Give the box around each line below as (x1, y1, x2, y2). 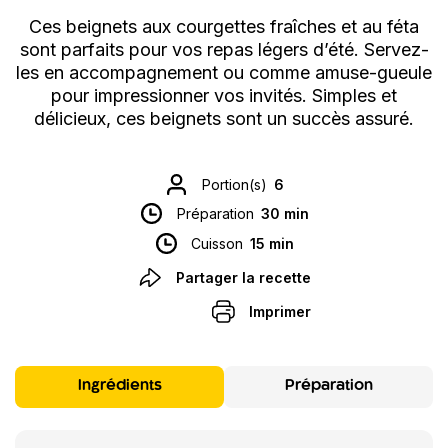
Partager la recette (175, 269, 311, 287)
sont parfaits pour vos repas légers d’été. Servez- (19, 39, 429, 61)
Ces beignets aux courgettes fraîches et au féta (29, 16, 419, 38)
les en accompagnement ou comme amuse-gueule (16, 62, 432, 84)
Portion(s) (201, 175, 267, 193)
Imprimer (248, 303, 311, 321)
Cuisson (191, 234, 244, 252)
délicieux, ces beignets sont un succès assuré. (34, 108, 414, 130)
